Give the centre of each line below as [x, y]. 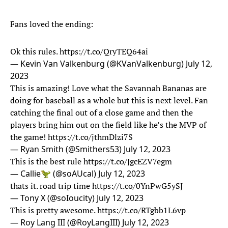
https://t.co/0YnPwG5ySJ [137, 186]
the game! [29, 137]
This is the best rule [47, 162]
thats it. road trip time [51, 186]
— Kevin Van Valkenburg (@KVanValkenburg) [98, 64]
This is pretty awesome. [54, 210]
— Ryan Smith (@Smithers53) [67, 149]
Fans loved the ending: [53, 24]
